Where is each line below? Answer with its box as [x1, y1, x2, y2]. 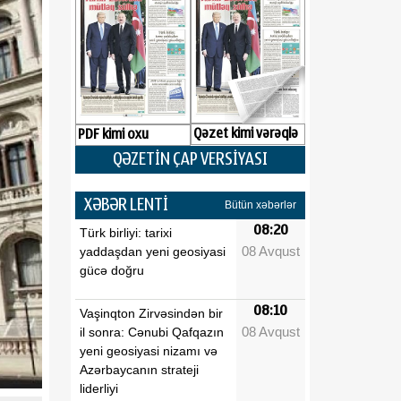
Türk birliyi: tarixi [80, 225, 172, 240]
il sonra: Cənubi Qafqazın [80, 324, 224, 339]
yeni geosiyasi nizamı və [80, 343, 218, 358]
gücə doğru [80, 262, 144, 277]
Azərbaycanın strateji [80, 362, 199, 377]
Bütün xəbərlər [225, 199, 296, 212]
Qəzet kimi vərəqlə [192, 127, 298, 141]
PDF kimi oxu [78, 127, 149, 141]
